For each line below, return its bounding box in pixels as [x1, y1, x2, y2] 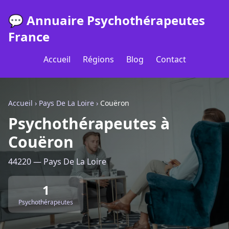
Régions [82, 54, 114, 65]
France [8, 28, 50, 45]
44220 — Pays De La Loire [8, 156, 106, 167]
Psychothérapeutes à [8, 113, 170, 134]
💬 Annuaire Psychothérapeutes [8, 12, 205, 29]
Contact [155, 54, 186, 65]
